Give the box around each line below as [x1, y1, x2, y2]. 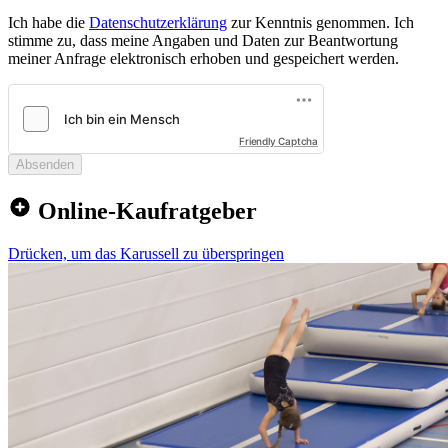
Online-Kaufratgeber [32, 198, 257, 225]
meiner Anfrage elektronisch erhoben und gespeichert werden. [8, 50, 399, 68]
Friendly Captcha [239, 135, 318, 148]
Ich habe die [8, 14, 89, 32]
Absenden [16, 157, 74, 173]
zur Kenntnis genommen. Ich [227, 14, 414, 32]
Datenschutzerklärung [89, 14, 227, 32]
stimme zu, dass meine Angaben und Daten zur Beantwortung [8, 32, 398, 50]
